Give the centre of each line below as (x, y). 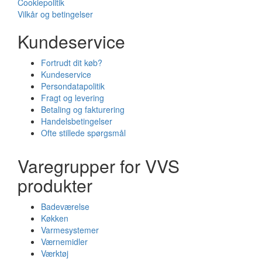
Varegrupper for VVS (99, 166)
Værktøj (55, 254)
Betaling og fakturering (83, 110)
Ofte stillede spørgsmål (83, 133)
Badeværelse (65, 207)
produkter (55, 185)
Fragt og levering (73, 98)
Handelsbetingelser (77, 121)
